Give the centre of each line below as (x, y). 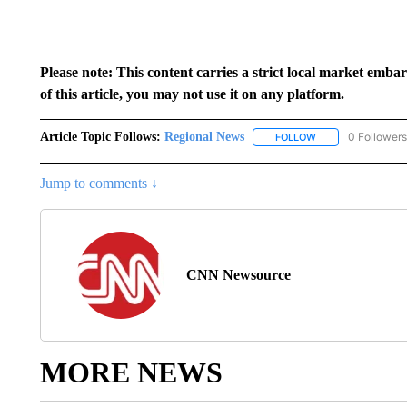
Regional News (204, 137)
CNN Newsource (238, 275)
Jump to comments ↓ (99, 184)
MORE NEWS (131, 373)
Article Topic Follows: (100, 137)
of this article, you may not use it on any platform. (192, 94)
